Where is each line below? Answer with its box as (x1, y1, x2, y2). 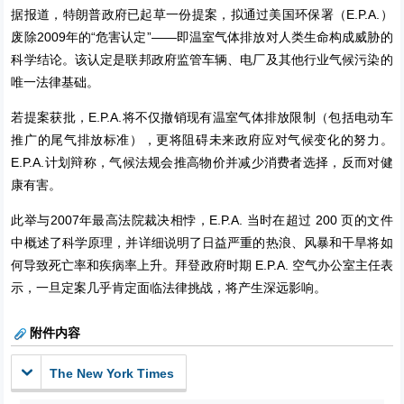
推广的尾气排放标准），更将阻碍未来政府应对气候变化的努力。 (11, 133, 393, 148)
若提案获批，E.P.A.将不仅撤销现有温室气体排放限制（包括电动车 (11, 110, 393, 125)
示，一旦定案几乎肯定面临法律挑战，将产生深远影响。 (11, 280, 327, 296)
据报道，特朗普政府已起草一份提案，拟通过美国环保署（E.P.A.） (11, 7, 393, 23)
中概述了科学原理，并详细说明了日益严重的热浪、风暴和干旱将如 (11, 235, 393, 251)
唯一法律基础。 (11, 75, 100, 90)
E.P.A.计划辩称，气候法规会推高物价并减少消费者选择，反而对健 (11, 155, 393, 170)
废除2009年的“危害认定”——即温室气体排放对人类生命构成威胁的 (11, 30, 393, 45)
